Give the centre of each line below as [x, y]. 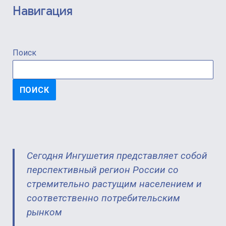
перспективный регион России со [102, 170]
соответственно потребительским [103, 198]
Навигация [42, 11]
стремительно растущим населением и [114, 184]
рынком [44, 212]
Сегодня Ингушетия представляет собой [117, 156]
